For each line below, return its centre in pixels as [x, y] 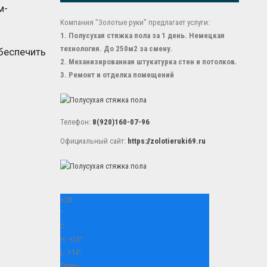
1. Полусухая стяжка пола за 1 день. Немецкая [142, 35]
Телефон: [76, 122]
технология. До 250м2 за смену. [116, 49]
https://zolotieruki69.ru [166, 141]
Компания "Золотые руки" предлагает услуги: [135, 22]
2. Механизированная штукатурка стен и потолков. [148, 62]
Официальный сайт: [94, 141]
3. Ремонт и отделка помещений [117, 75]
